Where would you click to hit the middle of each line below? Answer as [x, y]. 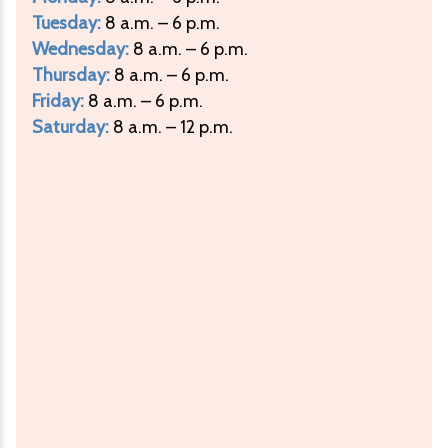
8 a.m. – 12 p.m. [171, 127]
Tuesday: [66, 23]
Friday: [58, 101]
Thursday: [71, 75]
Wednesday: [80, 49]
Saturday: [70, 127]
